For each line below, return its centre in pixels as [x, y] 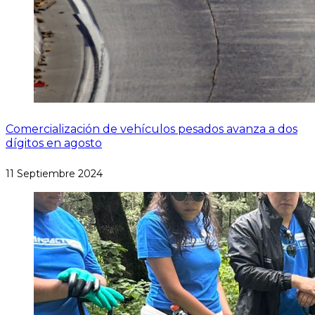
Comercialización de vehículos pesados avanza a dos [152, 129]
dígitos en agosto [54, 143]
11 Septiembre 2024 [54, 174]
